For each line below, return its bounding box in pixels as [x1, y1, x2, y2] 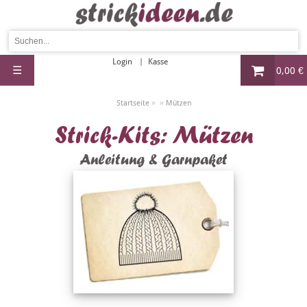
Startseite [116, 99, 149, 108]
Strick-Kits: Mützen [54, 121, 253, 149]
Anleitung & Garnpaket [79, 151, 228, 168]
